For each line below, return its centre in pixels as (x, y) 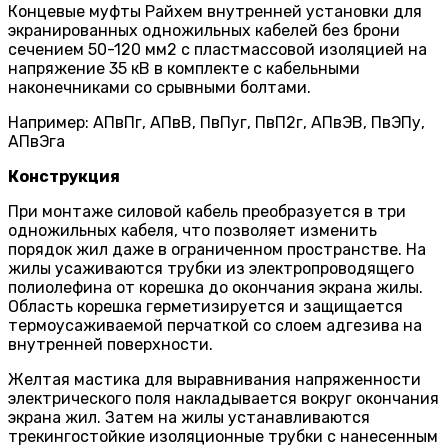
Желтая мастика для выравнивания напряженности (214, 380)
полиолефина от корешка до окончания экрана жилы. (215, 288)
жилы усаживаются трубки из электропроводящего (211, 269)
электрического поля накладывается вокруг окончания (223, 399)
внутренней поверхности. (110, 345)
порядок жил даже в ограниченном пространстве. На (217, 250)
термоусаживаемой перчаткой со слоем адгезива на (215, 326)
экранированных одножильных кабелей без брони (204, 31)
